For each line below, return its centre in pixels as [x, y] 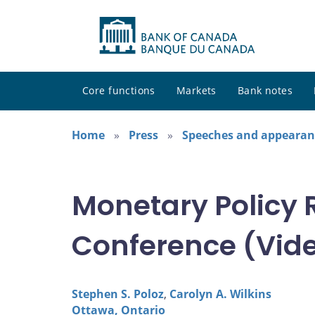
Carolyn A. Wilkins [220, 294]
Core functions [119, 91]
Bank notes [265, 91]
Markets [196, 91]
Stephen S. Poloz [118, 294]
